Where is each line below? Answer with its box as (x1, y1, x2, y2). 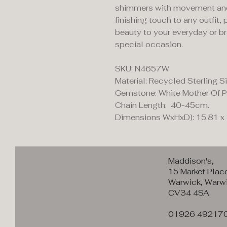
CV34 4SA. (168, 188, 211, 198)
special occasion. (115, 40, 185, 49)
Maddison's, (168, 156, 214, 166)
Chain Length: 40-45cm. (115, 100, 209, 110)
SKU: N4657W (115, 64, 169, 73)
